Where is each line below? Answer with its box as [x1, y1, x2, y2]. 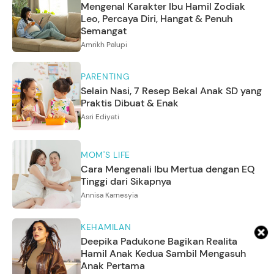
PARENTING [81, 71, 130, 83]
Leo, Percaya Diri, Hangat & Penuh [81, 12, 232, 26]
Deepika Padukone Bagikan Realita [81, 235, 237, 248]
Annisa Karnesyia [81, 190, 138, 201]
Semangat [81, 24, 127, 38]
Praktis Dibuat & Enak [81, 97, 179, 110]
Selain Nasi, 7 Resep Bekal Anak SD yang [81, 84, 262, 98]
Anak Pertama [81, 259, 145, 273]
